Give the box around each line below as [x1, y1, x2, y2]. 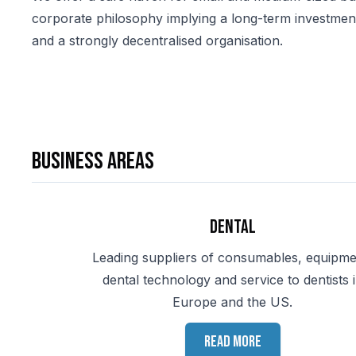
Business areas [32, 147, 154, 176]
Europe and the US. [172, 294, 293, 310]
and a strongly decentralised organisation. [32, 33, 283, 48]
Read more [203, 332, 261, 351]
